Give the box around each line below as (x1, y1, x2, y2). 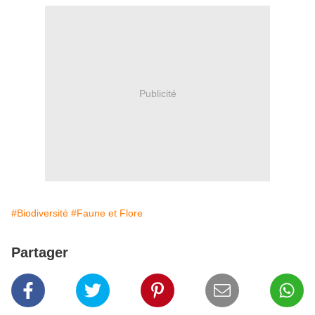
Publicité (139, 87, 176, 99)
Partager (11, 245, 68, 261)
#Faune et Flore (71, 207, 143, 219)
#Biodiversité (11, 207, 68, 219)
